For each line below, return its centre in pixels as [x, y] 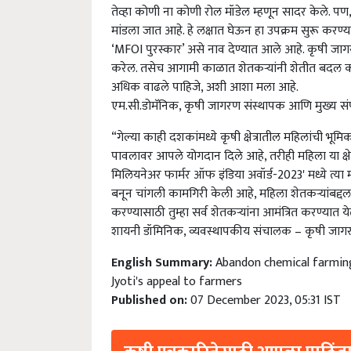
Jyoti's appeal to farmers [177, 282]
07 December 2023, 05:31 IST [266, 301]
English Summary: [163, 263]
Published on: [151, 301]
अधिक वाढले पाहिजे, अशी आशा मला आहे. [205, 88]
